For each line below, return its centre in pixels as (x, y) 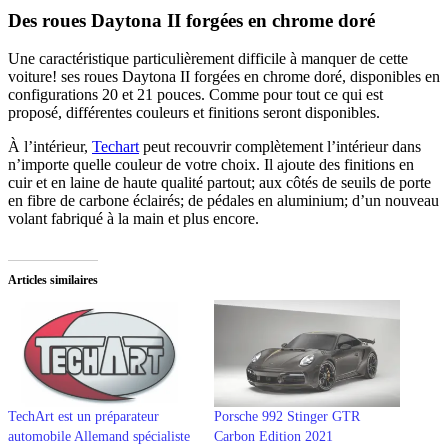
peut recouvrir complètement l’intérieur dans (280, 147)
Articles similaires (53, 280)
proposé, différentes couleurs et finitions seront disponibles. (194, 113)
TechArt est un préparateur (83, 416)
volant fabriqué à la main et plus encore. (135, 219)
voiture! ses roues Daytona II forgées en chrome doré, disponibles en (224, 77)
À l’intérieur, (50, 147)
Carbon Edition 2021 (273, 436)
